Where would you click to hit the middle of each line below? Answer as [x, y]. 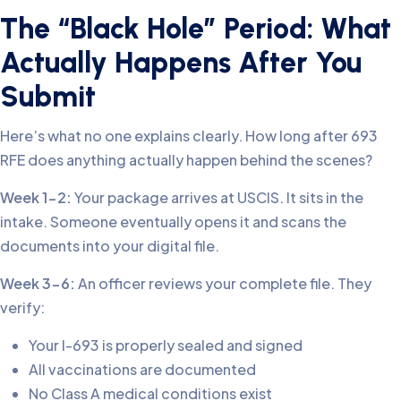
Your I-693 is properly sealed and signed [166, 346]
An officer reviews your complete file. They [223, 284]
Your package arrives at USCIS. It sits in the [218, 198]
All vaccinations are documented [142, 370]
